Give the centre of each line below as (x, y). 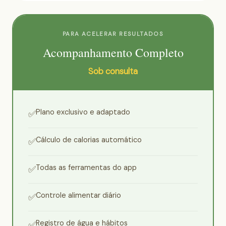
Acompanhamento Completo (113, 53)
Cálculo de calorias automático (89, 140)
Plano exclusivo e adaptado (83, 112)
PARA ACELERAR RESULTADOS (113, 34)
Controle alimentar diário (78, 195)
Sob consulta (113, 71)
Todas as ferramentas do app (86, 168)
